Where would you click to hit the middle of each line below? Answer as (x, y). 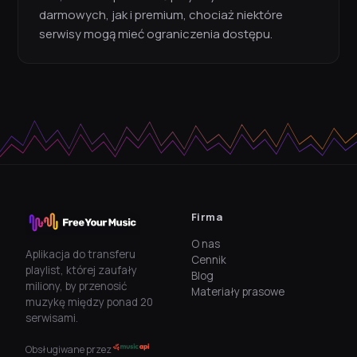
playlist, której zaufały (81, 271)
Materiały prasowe (238, 292)
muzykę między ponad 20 (89, 302)
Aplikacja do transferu (80, 255)
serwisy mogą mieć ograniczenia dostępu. (156, 34)
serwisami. (52, 318)
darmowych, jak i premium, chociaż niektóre (161, 15)
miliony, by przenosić (76, 286)
